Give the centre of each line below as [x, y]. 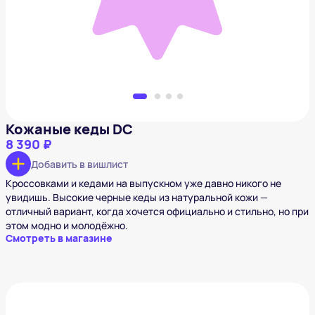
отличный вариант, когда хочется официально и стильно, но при [157, 212]
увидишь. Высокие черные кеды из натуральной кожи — [137, 198]
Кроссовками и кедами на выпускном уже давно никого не [143, 184]
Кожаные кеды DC [69, 129]
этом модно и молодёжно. [67, 226]
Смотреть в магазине [59, 238]
